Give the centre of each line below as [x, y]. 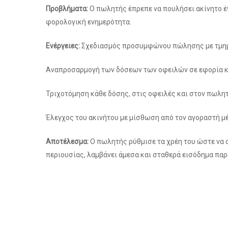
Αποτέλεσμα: [67, 141]
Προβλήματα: [67, 9]
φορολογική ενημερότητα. [89, 22]
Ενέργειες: [63, 46]
